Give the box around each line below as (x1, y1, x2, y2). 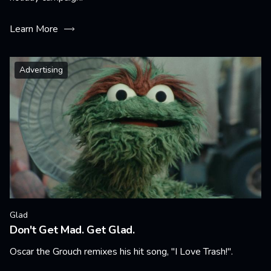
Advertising (19, 64, 63, 76)
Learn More (10, 22, 58, 36)
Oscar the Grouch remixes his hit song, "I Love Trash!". (10, 245, 233, 258)
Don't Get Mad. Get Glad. (10, 223, 135, 237)
